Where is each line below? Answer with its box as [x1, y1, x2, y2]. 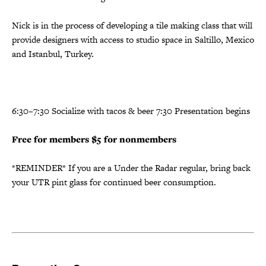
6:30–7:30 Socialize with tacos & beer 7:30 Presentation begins [12, 104, 250, 117]
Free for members [12, 132, 89, 145]
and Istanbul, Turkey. [12, 47, 94, 60]
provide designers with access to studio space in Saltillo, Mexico [12, 33, 254, 46]
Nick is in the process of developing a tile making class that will [12, 18, 252, 31]
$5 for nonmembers [91, 132, 176, 145]
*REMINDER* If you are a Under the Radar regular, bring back [12, 161, 251, 174]
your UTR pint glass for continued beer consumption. [12, 175, 216, 188]
